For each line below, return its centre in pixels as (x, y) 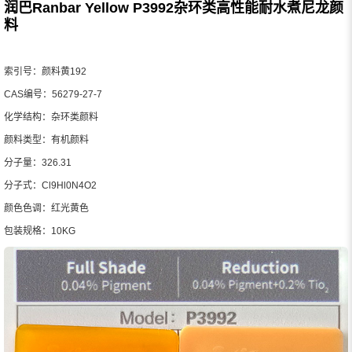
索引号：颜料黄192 (45, 71)
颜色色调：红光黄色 (46, 208)
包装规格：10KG (40, 231)
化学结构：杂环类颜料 (51, 117)
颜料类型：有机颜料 (46, 139)
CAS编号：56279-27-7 (53, 94)
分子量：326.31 (38, 162)
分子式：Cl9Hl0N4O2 (50, 185)
